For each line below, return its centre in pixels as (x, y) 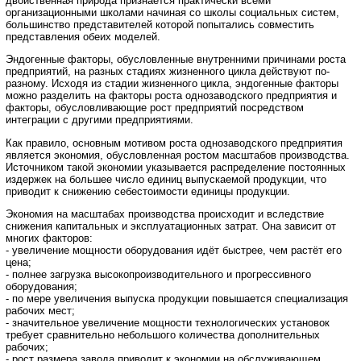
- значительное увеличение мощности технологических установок (168, 323)
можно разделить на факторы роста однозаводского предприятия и (171, 96)
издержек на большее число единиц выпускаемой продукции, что (166, 179)
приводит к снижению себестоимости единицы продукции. (148, 191)
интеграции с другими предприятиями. (100, 120)
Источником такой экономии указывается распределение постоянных (176, 167)
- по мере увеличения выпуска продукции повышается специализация (177, 299)
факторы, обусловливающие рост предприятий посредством (155, 108)
